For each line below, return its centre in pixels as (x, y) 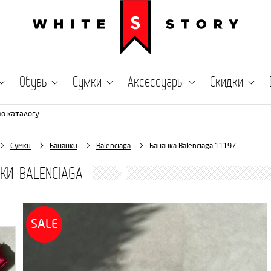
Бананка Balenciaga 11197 (193, 146)
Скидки (227, 81)
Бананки (64, 146)
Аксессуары (156, 81)
